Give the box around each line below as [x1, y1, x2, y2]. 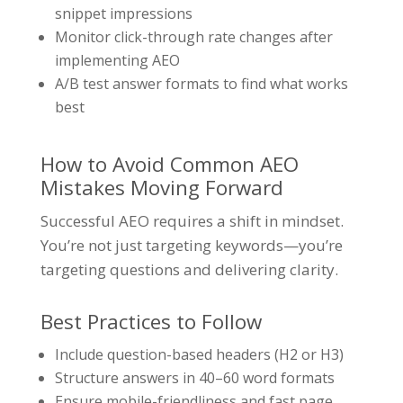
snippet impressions [54, 4, 193, 24]
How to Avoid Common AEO [40, 150, 299, 179]
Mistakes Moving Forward [40, 174, 283, 202]
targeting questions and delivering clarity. [40, 259, 338, 281]
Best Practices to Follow [40, 308, 262, 336]
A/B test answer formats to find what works [54, 74, 348, 94]
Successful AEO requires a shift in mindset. [40, 210, 344, 232]
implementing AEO [54, 50, 180, 71]
